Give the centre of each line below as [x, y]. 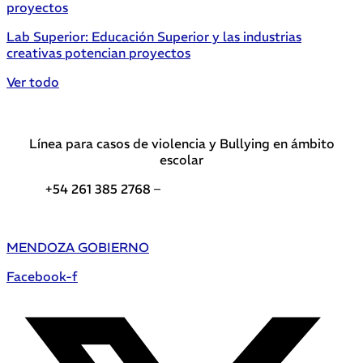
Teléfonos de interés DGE [241, 189]
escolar [181, 160]
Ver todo [33, 82]
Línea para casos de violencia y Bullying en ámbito [181, 144]
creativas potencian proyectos [98, 53]
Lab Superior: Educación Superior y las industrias [154, 37]
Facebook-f [42, 277]
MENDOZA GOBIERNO [78, 248]
